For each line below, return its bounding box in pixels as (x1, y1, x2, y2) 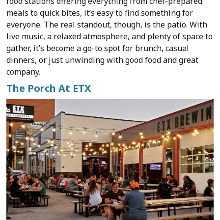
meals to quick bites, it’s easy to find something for (6, 7, 193, 18)
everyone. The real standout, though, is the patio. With (6, 19, 208, 30)
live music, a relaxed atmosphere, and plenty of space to (6, 30, 213, 42)
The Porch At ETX (6, 81, 91, 95)
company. (6, 66, 41, 77)
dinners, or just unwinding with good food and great (6, 54, 199, 65)
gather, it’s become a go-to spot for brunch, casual (6, 42, 190, 54)
